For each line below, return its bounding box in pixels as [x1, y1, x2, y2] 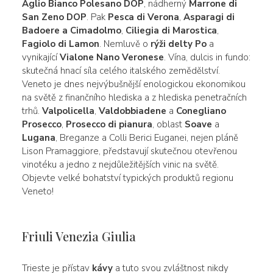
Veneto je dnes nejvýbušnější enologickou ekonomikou [21, 77, 246, 90]
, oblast [152, 118, 185, 130]
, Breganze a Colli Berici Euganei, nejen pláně [55, 131, 238, 144]
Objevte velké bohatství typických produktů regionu [21, 171, 233, 184]
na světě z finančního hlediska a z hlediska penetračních [21, 91, 247, 104]
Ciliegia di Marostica [125, 24, 217, 37]
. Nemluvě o [99, 37, 151, 50]
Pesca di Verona [107, 10, 179, 23]
